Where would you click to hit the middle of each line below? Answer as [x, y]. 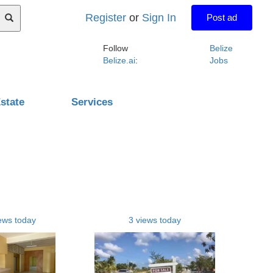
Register [106, 18]
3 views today [154, 220]
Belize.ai [119, 60]
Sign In [159, 18]
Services [92, 102]
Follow [115, 48]
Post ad [222, 17]
